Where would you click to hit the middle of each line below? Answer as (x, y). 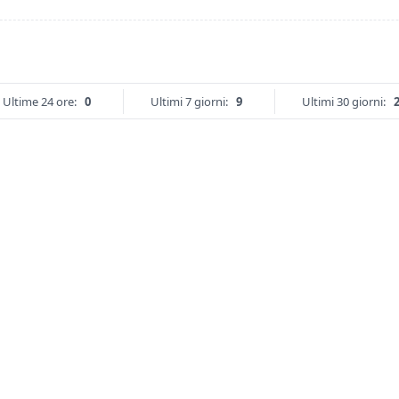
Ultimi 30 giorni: (343, 102)
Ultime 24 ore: (39, 102)
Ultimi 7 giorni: (189, 102)
